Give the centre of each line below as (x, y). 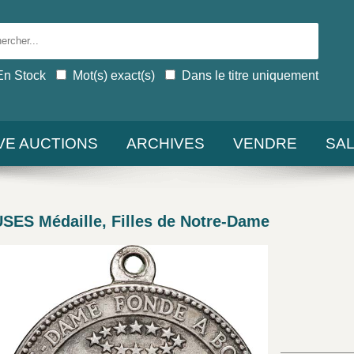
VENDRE (265, 143)
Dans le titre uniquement (250, 75)
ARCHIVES (166, 143)
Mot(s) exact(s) (113, 75)
